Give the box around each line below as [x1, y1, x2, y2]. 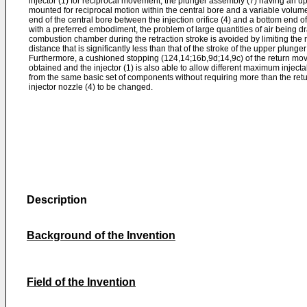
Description [27, 194, 87, 206]
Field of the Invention [27, 276, 136, 288]
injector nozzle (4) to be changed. [29, 82, 153, 92]
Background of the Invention [27, 230, 175, 241]
